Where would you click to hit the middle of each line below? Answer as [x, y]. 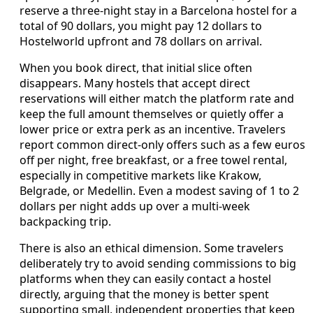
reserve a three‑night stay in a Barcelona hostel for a [158, 11]
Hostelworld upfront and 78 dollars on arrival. [141, 42]
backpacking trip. [65, 222]
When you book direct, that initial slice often [136, 68]
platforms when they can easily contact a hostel [145, 279]
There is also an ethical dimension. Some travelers [152, 248]
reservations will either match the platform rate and [157, 99]
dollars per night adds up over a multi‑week [135, 206]
